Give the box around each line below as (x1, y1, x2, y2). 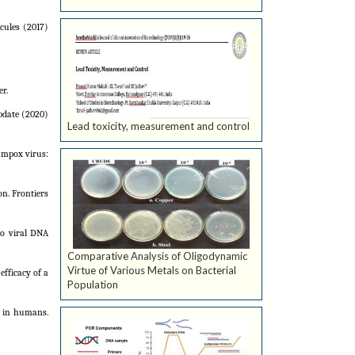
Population (67, 278, 118, 292)
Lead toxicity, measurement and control (67, 120, 250, 133)
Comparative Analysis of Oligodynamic (67, 250, 247, 263)
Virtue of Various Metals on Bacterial (67, 264, 236, 277)
